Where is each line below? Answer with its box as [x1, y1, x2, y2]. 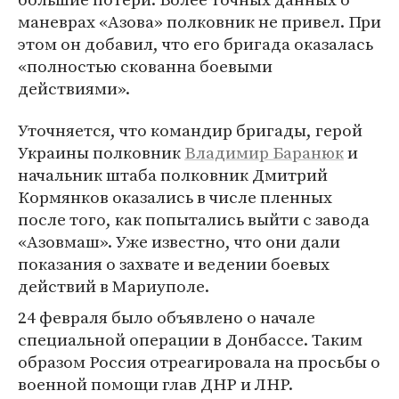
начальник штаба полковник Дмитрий [18, 163, 328, 186]
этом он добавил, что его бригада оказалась [18, 32, 373, 55]
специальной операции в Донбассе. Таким [18, 328, 362, 351]
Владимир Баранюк [184, 141, 344, 164]
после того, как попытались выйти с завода [18, 208, 370, 231]
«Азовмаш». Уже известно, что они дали [18, 230, 340, 253]
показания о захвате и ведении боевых [18, 252, 330, 275]
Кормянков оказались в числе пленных [18, 185, 332, 208]
